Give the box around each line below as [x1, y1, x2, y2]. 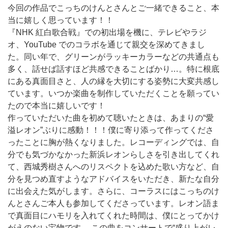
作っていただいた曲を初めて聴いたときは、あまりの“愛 [8, 113, 214, 122]
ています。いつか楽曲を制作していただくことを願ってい [8, 89, 219, 98]
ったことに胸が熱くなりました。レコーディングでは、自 [8, 138, 219, 147]
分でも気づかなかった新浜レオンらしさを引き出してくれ [8, 150, 219, 159]
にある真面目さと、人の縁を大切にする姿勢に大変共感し [8, 77, 219, 85]
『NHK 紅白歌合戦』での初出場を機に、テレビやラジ [8, 28, 207, 37]
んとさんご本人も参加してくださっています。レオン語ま [8, 199, 219, 208]
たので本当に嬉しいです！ [8, 101, 105, 110]
